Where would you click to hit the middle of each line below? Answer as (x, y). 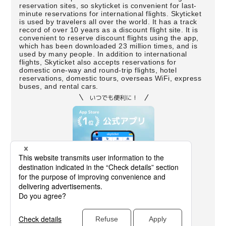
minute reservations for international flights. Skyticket (110, 14)
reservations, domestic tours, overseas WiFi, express (110, 78)
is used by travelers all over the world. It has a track (108, 22)
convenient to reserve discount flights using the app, (109, 38)
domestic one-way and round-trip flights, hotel (98, 70)
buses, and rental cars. (59, 86)
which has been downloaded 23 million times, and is (108, 46)
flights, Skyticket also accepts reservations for (98, 62)
